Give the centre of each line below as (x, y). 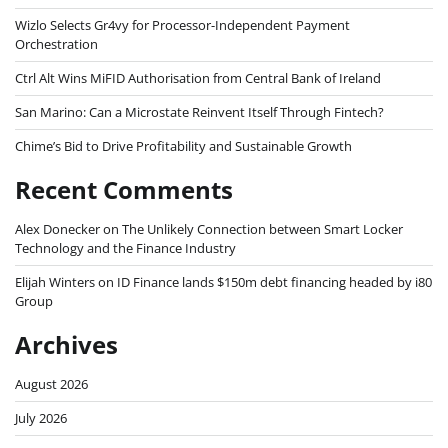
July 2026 (41, 418)
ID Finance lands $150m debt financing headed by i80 (274, 282)
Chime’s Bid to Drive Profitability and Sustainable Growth (183, 146)
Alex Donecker (57, 229)
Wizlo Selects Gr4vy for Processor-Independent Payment (182, 25)
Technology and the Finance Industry (125, 248)
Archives (66, 345)
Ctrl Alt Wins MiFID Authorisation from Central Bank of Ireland (198, 78)
